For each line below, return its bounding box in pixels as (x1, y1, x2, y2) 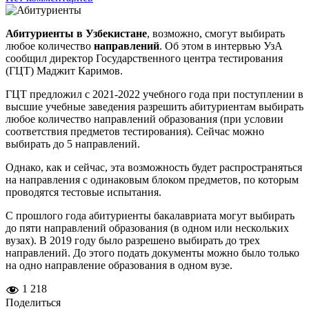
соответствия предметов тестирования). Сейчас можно (6, 125, 264, 137)
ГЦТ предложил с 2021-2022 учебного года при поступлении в (6, 88, 303, 100)
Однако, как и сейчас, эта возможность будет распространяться (6, 161, 302, 173)
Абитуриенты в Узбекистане (6, 27, 147, 39)
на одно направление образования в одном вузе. (6, 259, 232, 271)
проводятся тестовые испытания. (6, 186, 161, 198)
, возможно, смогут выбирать (147, 27, 285, 39)
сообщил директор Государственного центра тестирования (6, 52, 283, 64)
